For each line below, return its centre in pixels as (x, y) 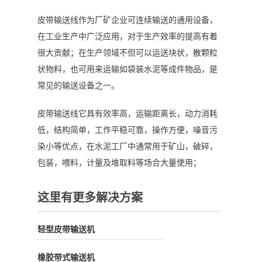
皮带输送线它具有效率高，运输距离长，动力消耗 (127, 113)
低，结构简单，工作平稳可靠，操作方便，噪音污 (127, 130)
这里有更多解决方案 (90, 198)
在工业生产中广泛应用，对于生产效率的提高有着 (127, 36)
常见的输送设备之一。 (78, 85)
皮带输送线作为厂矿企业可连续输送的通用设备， (127, 20)
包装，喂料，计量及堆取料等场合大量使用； (119, 163)
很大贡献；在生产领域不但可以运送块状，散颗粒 (127, 53)
